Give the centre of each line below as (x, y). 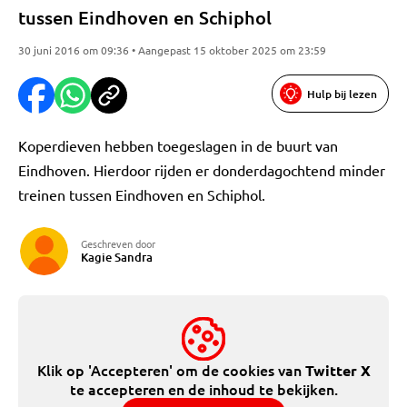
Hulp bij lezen (342, 94)
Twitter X (338, 370)
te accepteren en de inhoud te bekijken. (203, 389)
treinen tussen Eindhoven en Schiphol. (142, 194)
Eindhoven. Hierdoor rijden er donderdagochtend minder (202, 170)
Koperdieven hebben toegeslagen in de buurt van (178, 145)
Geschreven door (118, 243)
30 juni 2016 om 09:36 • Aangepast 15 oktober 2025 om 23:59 (172, 50)
